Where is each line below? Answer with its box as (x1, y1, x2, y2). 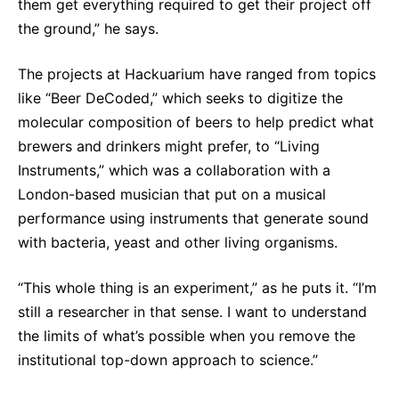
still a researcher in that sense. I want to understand (18, 303, 367, 322)
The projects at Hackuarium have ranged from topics (18, 65, 376, 84)
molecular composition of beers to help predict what (18, 113, 374, 132)
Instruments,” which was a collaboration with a (18, 161, 330, 180)
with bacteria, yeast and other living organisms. (18, 233, 342, 252)
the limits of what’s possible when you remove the (18, 327, 355, 346)
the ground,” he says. (18, 20, 163, 38)
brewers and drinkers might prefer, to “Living (18, 137, 320, 156)
